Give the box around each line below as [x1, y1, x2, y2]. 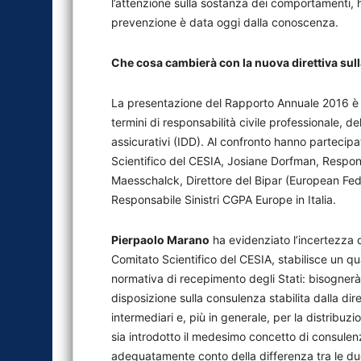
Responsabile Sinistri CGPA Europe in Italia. [111, 193, 336, 206]
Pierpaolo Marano [111, 233, 210, 247]
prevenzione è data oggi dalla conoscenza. [111, 15, 338, 29]
